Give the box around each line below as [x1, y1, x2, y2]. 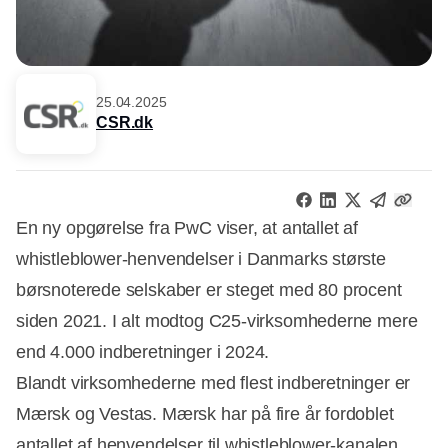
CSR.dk [96, 113, 154, 131]
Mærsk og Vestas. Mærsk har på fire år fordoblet [16, 404, 394, 425]
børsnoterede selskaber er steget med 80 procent [16, 280, 402, 301]
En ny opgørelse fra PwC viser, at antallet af [16, 218, 358, 239]
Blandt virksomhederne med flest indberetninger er [16, 373, 411, 394]
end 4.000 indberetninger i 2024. [16, 342, 270, 363]
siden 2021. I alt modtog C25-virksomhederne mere [16, 311, 418, 332]
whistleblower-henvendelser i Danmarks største [16, 249, 386, 270]
